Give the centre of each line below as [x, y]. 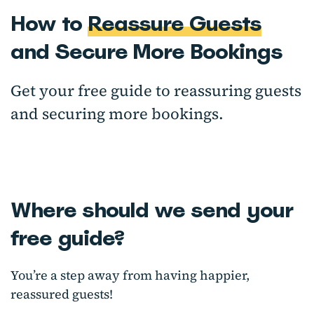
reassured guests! [62, 294]
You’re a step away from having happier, [130, 275]
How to [49, 23]
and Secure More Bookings [146, 52]
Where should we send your [152, 210]
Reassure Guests [174, 23]
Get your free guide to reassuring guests [156, 91]
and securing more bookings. [117, 114]
